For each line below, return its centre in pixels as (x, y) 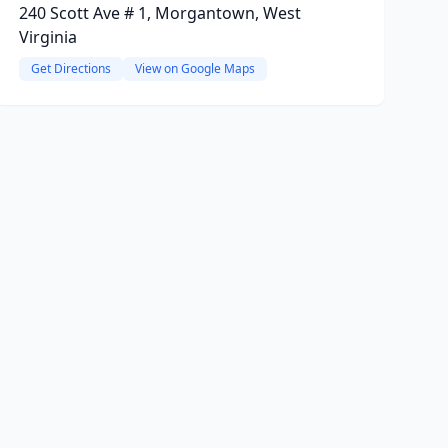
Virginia (47, 37)
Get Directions (70, 68)
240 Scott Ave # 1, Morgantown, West (159, 13)
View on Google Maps (194, 68)
